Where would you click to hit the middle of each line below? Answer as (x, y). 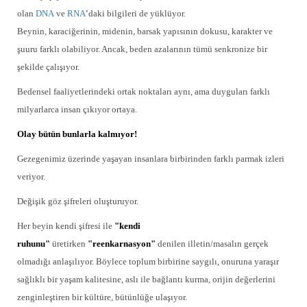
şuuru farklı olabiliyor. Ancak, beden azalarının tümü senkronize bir (142, 49)
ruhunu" (34, 244)
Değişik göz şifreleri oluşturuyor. (78, 201)
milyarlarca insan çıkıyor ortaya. (77, 109)
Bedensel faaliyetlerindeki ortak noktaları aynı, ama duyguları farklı (144, 91)
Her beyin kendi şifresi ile (65, 226)
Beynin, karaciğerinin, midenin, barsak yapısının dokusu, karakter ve (145, 31)
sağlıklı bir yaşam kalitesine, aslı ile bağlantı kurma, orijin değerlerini (146, 279)
